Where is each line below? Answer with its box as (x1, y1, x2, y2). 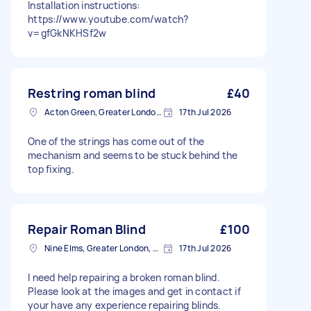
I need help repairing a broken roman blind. (28, 271, 220, 284)
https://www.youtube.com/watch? (28, 12, 189, 26)
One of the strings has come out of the (28, 135, 205, 148)
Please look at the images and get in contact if (28, 285, 241, 298)
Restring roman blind (28, 85, 155, 101)
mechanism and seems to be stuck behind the (28, 149, 238, 162)
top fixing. (28, 162, 74, 176)
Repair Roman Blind (28, 221, 146, 237)
